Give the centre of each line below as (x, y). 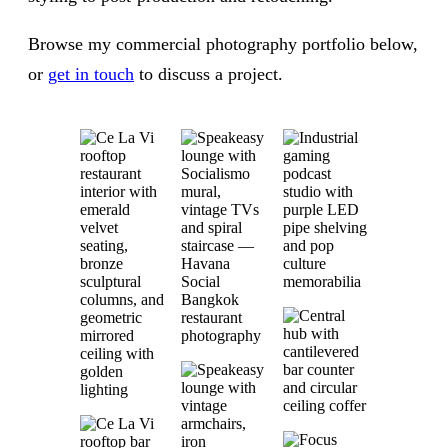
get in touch (91, 74)
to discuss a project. (208, 74)
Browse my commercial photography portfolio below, (223, 44)
